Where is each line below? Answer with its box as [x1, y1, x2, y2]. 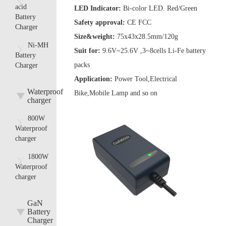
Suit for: [74, 47, 102, 55]
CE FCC [127, 19, 151, 27]
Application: [74, 75, 115, 83]
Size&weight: [74, 33, 117, 41]
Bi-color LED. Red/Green [123, 5, 197, 13]
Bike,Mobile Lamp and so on [74, 89, 157, 97]
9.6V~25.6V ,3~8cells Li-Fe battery [102, 47, 206, 55]
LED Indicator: [74, 5, 123, 13]
